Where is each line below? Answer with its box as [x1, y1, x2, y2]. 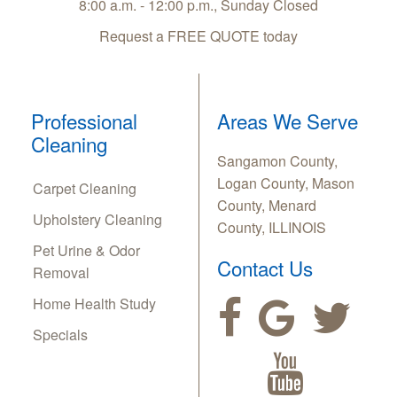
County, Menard [217, 195, 316, 216]
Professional [31, 106, 137, 136]
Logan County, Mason [217, 173, 354, 194]
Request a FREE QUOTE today [99, 26, 298, 47]
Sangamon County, [217, 151, 338, 172]
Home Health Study [33, 293, 156, 315]
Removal [33, 262, 90, 284]
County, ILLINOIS [217, 217, 326, 238]
